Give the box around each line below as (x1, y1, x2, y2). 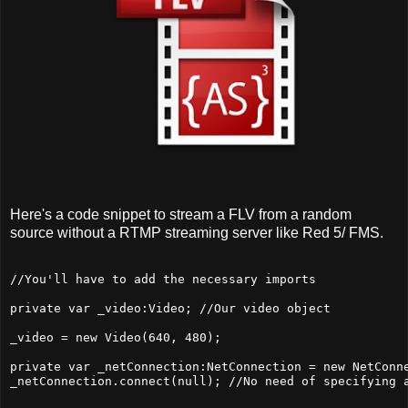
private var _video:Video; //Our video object (10, 301, 331, 315)
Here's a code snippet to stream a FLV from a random (10, 206, 352, 222)
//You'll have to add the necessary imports (10, 271, 316, 286)
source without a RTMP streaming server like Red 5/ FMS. (10, 224, 383, 240)
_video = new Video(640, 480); (10, 330, 221, 344)
